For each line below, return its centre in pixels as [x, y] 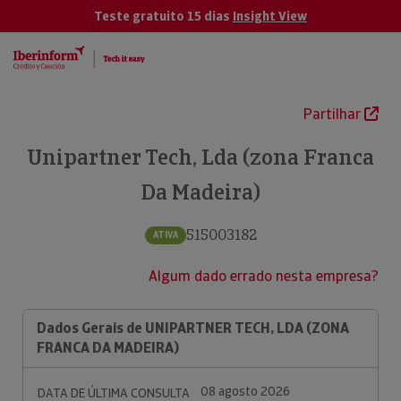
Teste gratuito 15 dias [163, 16]
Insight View [270, 16]
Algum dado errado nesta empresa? [264, 276]
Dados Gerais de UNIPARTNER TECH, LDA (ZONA [193, 328]
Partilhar [334, 114]
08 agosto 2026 [245, 391]
